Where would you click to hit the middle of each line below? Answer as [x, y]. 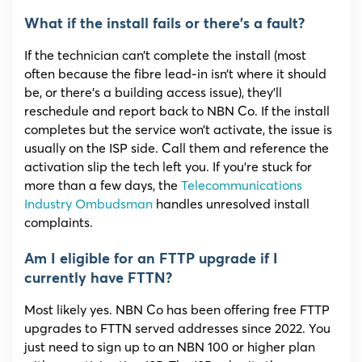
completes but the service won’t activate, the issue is [178, 130]
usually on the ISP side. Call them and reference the [177, 148]
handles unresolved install [231, 204]
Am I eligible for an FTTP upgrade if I [151, 260]
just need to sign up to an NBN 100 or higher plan [170, 347]
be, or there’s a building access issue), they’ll [153, 93]
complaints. [59, 223]
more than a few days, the [103, 185]
